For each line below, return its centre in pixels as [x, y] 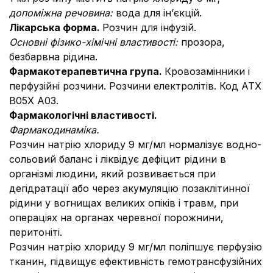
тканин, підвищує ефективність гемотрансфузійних [136, 261]
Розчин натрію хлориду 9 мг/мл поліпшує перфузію [136, 247]
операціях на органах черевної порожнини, [116, 218]
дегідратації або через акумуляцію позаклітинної [129, 188]
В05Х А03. [34, 101]
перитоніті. [36, 232]
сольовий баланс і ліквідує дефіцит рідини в [118, 159]
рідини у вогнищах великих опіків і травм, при [124, 203]
